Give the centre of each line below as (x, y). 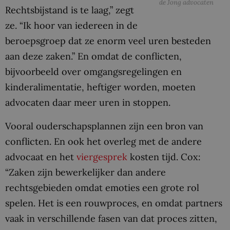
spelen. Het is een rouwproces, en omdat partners (114, 203)
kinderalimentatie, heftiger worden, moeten (100, 87)
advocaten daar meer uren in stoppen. (88, 102)
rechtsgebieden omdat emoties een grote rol (102, 187)
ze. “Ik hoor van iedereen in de (71, 25)
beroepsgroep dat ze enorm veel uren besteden (108, 41)
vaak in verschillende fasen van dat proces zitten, (111, 218)
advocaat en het (41, 157)
